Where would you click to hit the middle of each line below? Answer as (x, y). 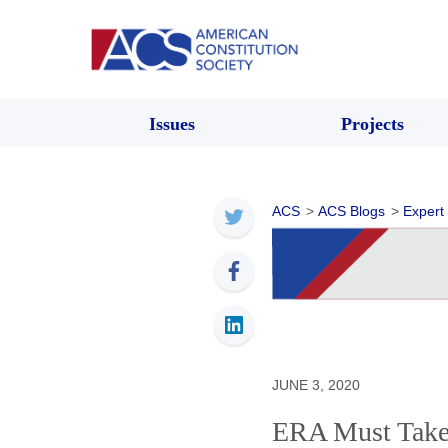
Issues (172, 123)
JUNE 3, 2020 (316, 384)
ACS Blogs (351, 210)
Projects (372, 123)
